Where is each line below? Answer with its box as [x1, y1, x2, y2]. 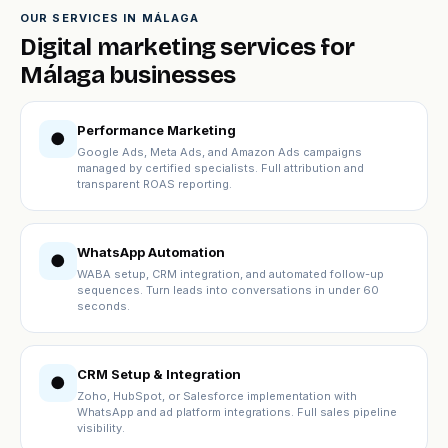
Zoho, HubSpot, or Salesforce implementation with [77, 389, 357, 403]
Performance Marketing [77, 122, 236, 138]
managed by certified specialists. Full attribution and [77, 161, 364, 175]
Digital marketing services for [20, 33, 356, 61]
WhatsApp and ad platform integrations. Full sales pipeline [77, 405, 397, 419]
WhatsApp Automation [77, 244, 225, 260]
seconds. [77, 299, 130, 313]
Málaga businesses [20, 61, 236, 89]
